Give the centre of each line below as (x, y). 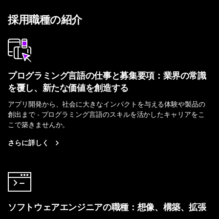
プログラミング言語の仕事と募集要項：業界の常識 (107, 76)
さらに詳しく (28, 142)
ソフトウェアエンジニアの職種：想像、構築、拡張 (107, 207)
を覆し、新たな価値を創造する (68, 88)
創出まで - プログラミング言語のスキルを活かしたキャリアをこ (106, 113)
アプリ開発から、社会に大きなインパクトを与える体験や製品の (107, 103)
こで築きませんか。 (39, 124)
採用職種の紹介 (45, 20)
